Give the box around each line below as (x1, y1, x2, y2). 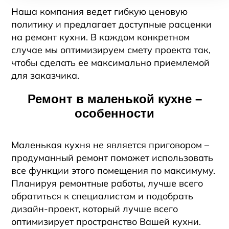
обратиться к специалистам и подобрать (11, 190, 194, 202)
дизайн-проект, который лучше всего (11, 203, 178, 215)
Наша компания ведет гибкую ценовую (11, 6, 188, 17)
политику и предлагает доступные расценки (11, 18, 212, 30)
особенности (75, 106, 154, 120)
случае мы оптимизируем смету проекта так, (11, 44, 211, 56)
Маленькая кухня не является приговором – (11, 139, 210, 151)
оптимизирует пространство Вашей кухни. (11, 216, 201, 227)
